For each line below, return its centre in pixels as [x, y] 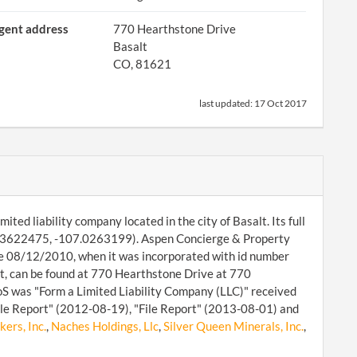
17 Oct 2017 [280, 103]
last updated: [227, 103]
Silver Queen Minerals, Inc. [233, 326]
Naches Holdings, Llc [104, 326]
